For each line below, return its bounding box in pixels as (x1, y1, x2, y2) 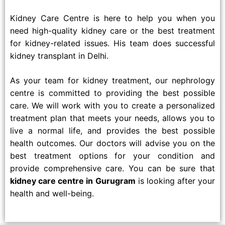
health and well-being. (10, 188, 94, 198)
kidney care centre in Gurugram (10, 176, 136, 186)
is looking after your (135, 176, 215, 186)
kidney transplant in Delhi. (10, 51, 108, 61)
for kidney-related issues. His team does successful (10, 38, 215, 48)
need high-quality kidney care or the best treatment (10, 26, 215, 36)
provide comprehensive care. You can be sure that (10, 163, 215, 173)
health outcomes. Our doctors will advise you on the (10, 138, 215, 148)
